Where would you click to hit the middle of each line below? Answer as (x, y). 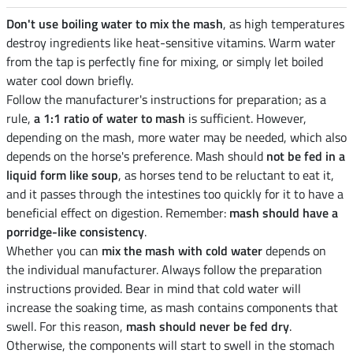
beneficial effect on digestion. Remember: (118, 213)
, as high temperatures (284, 24)
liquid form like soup (62, 175)
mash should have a (284, 213)
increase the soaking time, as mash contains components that (172, 308)
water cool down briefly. (70, 81)
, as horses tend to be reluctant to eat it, (226, 175)
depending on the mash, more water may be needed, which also (176, 137)
